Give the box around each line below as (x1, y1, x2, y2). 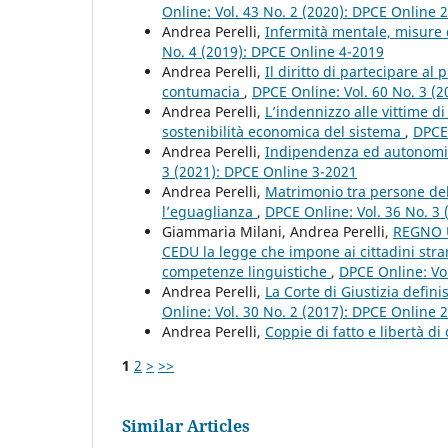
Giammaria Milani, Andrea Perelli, (162, 221, 393, 241)
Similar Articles (122, 414, 250, 437)
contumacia (162, 81, 244, 101)
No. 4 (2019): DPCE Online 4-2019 (162, 41, 384, 61)
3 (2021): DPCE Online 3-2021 (162, 161, 357, 181)
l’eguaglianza (162, 201, 257, 221)
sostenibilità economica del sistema (162, 121, 405, 141)
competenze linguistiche (162, 261, 331, 281)
